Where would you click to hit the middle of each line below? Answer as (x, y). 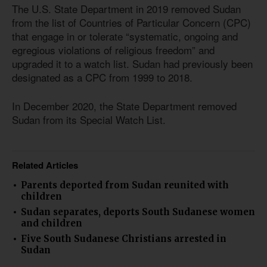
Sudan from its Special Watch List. (89, 120)
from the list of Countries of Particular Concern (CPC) (131, 22)
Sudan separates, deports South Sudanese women (138, 212)
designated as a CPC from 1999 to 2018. (102, 77)
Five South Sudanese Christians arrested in (124, 238)
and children (52, 223)
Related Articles (45, 165)
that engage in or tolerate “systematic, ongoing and (125, 36)
